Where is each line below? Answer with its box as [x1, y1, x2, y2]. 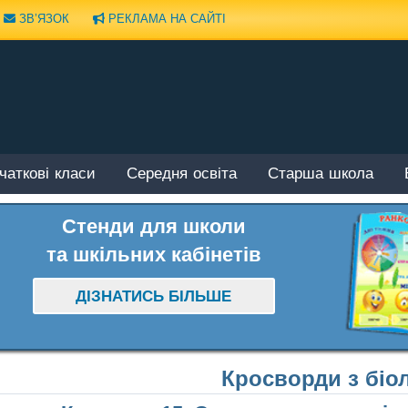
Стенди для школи [61, 214, 246, 238]
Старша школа [268, 165, 373, 185]
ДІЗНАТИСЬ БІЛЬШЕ [76, 288, 232, 306]
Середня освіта [127, 165, 237, 185]
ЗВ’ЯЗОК [15, 11, 69, 25]
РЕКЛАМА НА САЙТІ [105, 11, 226, 25]
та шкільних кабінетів [46, 242, 261, 266]
